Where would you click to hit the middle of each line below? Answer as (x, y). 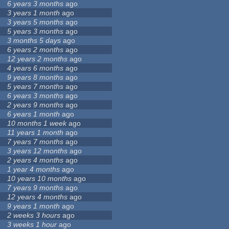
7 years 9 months (36, 188)
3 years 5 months (36, 22)
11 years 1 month (36, 133)
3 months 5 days (34, 41)
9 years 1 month (34, 206)
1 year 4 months (34, 169)
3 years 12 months (38, 151)
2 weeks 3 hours (34, 215)
